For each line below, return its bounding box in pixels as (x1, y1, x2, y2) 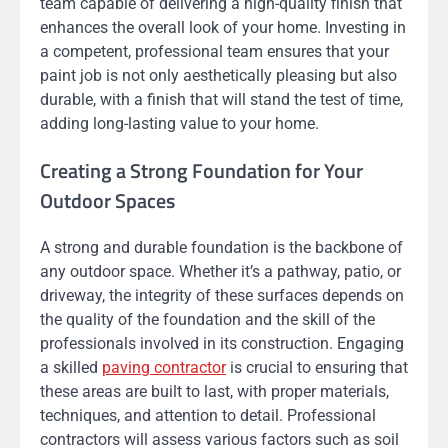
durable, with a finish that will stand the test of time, (40, 90, 403, 110)
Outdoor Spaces (40, 185, 175, 217)
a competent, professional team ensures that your (40, 42, 389, 62)
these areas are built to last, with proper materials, (40, 382, 389, 402)
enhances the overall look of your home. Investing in (40, 18, 406, 38)
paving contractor (102, 358, 226, 378)
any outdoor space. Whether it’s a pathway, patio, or (40, 262, 401, 282)
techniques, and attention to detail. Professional (40, 406, 376, 426)
